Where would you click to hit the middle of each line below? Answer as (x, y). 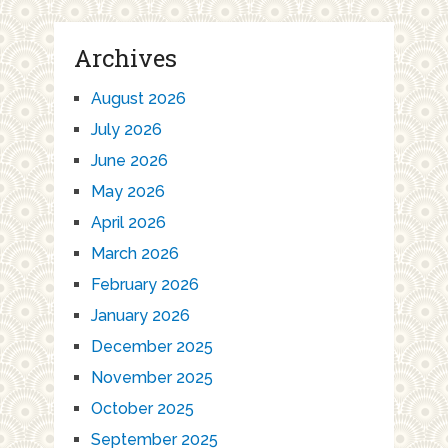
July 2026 (126, 129)
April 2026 (128, 222)
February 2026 (144, 284)
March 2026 (134, 253)
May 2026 (127, 191)
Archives (125, 57)
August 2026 (138, 98)
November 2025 (151, 377)
